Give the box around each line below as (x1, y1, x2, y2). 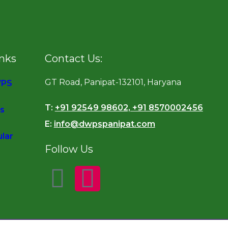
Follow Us (44, 142, 93, 155)
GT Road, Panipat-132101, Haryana (44, 77, 181, 87)
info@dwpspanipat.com (53, 119, 155, 129)
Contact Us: (44, 52, 102, 65)
